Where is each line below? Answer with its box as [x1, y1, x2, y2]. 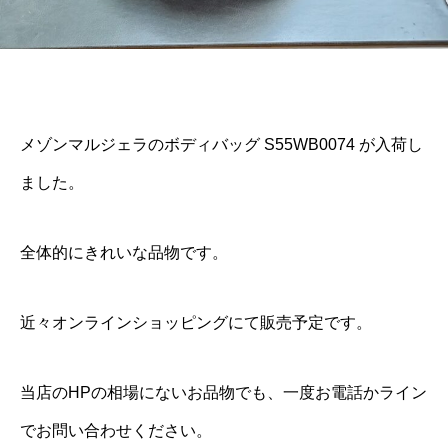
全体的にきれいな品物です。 [20, 244, 228, 261]
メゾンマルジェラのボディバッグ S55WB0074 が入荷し [20, 136, 423, 153]
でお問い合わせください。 [20, 422, 212, 439]
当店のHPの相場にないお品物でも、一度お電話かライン [20, 384, 427, 401]
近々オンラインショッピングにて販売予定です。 [20, 314, 372, 331]
